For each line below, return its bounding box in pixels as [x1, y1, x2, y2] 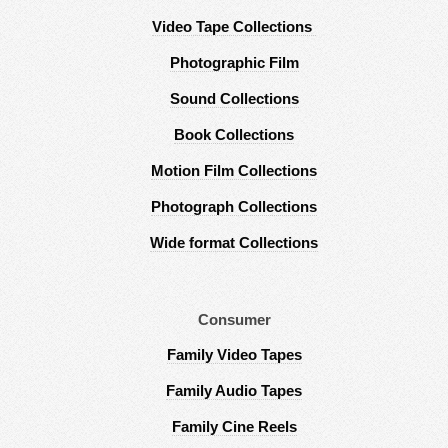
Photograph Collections [151, 199, 317, 216]
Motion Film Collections [151, 163, 317, 180]
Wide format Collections [150, 235, 318, 252]
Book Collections [174, 127, 294, 144]
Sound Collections [169, 91, 299, 108]
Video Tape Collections [152, 19, 316, 36]
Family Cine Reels [171, 419, 297, 436]
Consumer [197, 311, 271, 328]
